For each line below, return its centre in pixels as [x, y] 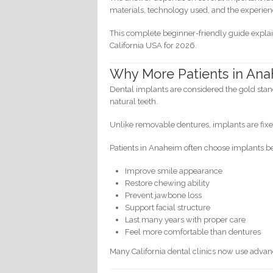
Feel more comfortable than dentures [193, 232]
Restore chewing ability [168, 183]
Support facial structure [168, 207]
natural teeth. [134, 101]
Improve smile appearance [174, 171]
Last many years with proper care [186, 219]
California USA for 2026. [154, 46]
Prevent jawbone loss [164, 195]
